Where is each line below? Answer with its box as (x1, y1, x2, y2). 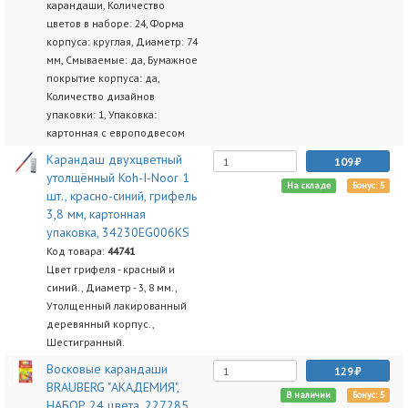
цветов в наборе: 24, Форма (46, 16, 184, 30)
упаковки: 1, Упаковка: (46, 107, 157, 121)
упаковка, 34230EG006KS (46, 224, 189, 240)
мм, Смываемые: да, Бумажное (46, 53, 198, 66)
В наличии (285, 389, 331, 401)
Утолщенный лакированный (46, 299, 187, 312)
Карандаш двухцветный (46, 151, 182, 168)
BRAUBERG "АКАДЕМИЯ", (46, 379, 178, 395)
